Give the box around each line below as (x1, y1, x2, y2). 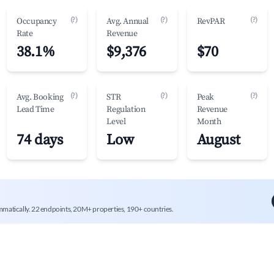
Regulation (106, 104, 146, 115)
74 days (17, 131, 63, 149)
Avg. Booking (17, 92, 64, 103)
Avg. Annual (106, 16, 149, 27)
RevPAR (196, 16, 225, 27)
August (196, 131, 240, 149)
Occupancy (17, 16, 57, 27)
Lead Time (17, 104, 54, 115)
